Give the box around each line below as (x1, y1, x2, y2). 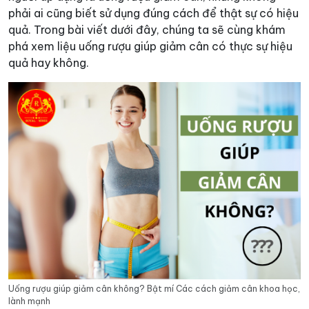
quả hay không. (8, 55, 89, 70)
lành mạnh (8, 295, 50, 306)
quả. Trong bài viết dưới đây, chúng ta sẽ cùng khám (8, 22, 286, 37)
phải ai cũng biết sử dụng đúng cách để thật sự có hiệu (8, 6, 299, 20)
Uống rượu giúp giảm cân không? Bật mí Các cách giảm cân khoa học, (8, 283, 300, 294)
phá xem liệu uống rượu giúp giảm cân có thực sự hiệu (8, 39, 292, 53)
